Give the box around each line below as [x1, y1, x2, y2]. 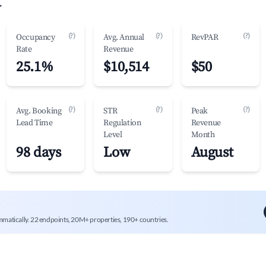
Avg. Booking [16, 106, 62, 116]
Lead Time [16, 118, 53, 128]
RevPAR [191, 32, 218, 43]
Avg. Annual [103, 32, 144, 43]
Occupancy [16, 32, 55, 43]
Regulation [103, 118, 141, 128]
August [191, 144, 233, 161]
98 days [16, 144, 61, 161]
